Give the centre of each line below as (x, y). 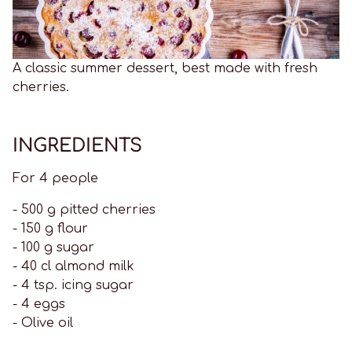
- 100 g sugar (53, 248)
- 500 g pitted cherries (84, 210)
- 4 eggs (39, 304)
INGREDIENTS (77, 146)
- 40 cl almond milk (73, 267)
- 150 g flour (50, 229)
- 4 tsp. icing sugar (73, 286)
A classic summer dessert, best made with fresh (165, 69)
